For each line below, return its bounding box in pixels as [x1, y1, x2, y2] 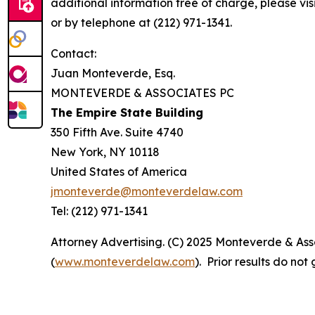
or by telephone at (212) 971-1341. [51, 15, 232, 30]
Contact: [51, 46, 96, 61]
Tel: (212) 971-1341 [51, 204, 148, 219]
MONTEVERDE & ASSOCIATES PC [51, 86, 234, 101]
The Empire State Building [51, 105, 203, 120]
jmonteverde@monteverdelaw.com [51, 184, 243, 199]
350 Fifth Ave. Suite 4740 [51, 125, 184, 140]
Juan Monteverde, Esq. [51, 66, 175, 81]
